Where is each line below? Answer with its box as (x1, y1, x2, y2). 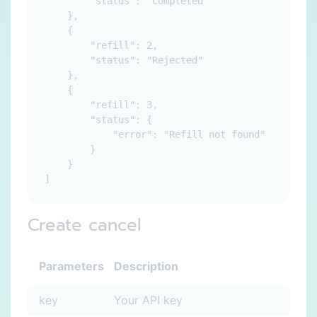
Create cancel (28, 212, 142, 238)
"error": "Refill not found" (45, 129, 265, 140)
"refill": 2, (45, 40, 158, 51)
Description (114, 259, 178, 273)
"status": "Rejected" (45, 54, 203, 66)
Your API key (114, 293, 183, 307)
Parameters (39, 259, 104, 273)
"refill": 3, (45, 99, 158, 110)
